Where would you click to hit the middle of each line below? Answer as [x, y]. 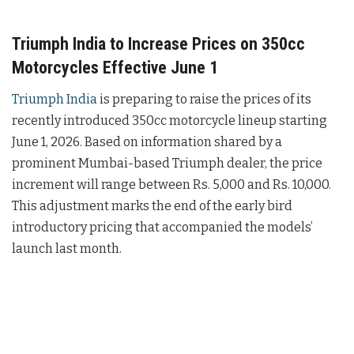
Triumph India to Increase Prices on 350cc [158, 44]
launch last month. [67, 249]
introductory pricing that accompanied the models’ [162, 228]
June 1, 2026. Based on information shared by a [147, 142]
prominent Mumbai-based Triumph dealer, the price [167, 164]
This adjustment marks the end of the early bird [152, 206]
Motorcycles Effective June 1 [115, 68]
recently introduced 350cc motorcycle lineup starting [169, 121]
